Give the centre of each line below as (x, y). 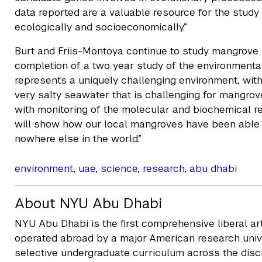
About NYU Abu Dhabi (88, 203)
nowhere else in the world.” (78, 139)
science (119, 168)
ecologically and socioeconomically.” (101, 27)
